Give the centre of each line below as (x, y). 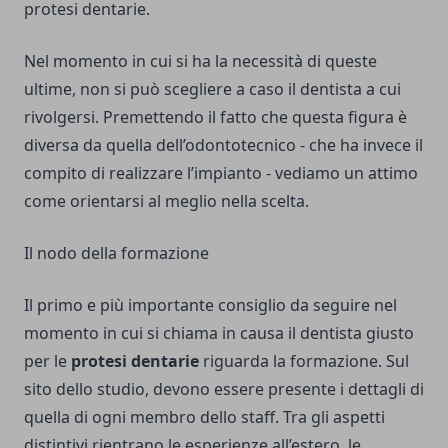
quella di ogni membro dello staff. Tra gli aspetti (204, 417)
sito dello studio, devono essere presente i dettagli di (224, 389)
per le (45, 361)
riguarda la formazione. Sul (304, 361)
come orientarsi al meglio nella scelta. (166, 201)
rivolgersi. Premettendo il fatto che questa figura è (215, 117)
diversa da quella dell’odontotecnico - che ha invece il (223, 145)
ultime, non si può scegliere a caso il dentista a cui (212, 89)
